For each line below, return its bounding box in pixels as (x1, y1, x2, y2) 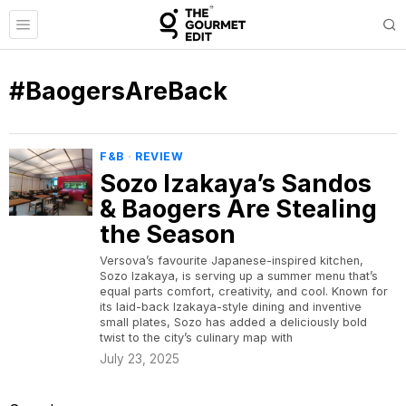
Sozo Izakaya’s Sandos (100, 169, 372, 198)
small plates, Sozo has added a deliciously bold (100, 315, 367, 329)
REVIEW (135, 150, 183, 163)
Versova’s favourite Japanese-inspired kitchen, (100, 254, 363, 267)
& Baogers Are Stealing (100, 194, 377, 224)
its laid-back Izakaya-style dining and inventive (100, 300, 362, 314)
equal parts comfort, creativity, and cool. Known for (100, 285, 388, 298)
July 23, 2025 (100, 352, 179, 366)
